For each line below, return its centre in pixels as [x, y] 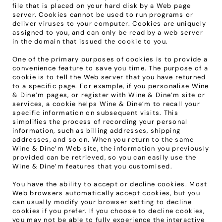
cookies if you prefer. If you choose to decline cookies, [109, 211]
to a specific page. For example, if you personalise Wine [111, 86]
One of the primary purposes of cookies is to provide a [110, 59]
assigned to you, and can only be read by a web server [108, 32]
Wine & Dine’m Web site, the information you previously [111, 148]
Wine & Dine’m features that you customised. [92, 166]
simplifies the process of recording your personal [100, 122]
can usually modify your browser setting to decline [102, 202]
